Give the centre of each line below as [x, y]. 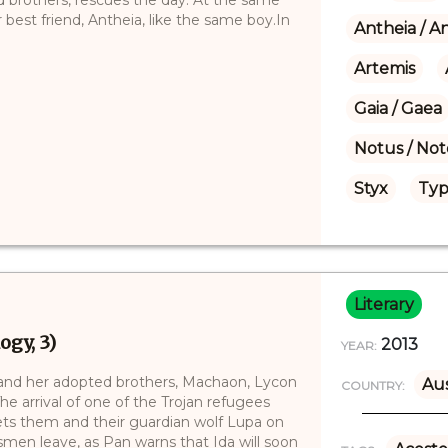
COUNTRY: [372, 385]
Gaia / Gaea [397, 108]
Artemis [384, 68]
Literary [383, 304]
